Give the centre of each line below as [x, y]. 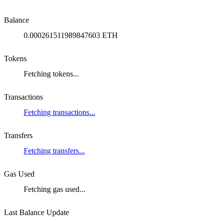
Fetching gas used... [55, 189]
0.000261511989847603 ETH [71, 36]
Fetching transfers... [54, 151]
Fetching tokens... [51, 74]
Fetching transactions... [59, 112]
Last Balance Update [37, 213]
